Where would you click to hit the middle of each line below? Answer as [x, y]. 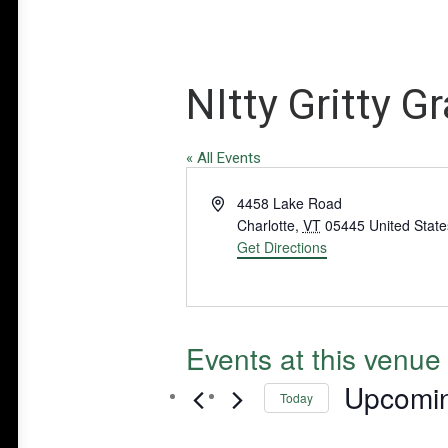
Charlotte [265, 225]
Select [363, 428]
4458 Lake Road [289, 203]
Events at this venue [313, 358]
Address [236, 202]
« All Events [223, 158]
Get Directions [281, 247]
